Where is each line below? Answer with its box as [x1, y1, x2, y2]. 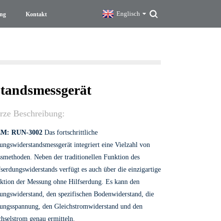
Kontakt [26, 10, 47, 18]
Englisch [116, 10, 140, 17]
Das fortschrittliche [42, 129, 98, 136]
